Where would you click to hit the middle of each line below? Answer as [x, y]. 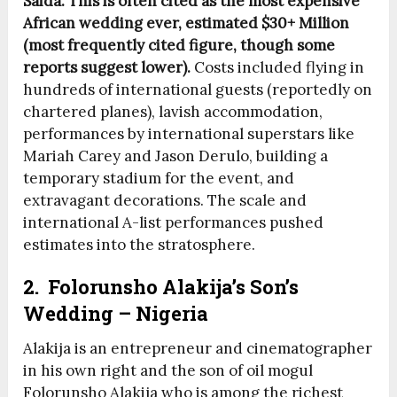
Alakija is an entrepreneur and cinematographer [198, 348]
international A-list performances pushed [174, 222]
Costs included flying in [278, 67]
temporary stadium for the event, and [159, 178]
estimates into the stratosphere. [140, 244]
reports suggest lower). [107, 67]
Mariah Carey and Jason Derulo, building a [176, 156]
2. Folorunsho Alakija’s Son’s [161, 286]
